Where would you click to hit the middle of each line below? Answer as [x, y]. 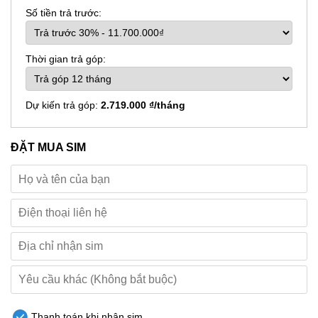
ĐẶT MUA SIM [48, 147]
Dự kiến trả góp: [63, 105]
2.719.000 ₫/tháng [143, 105]
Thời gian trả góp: [66, 59]
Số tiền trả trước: [64, 12]
